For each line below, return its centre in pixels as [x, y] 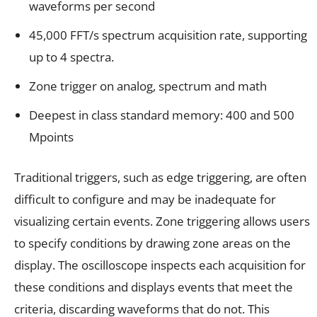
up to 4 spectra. [71, 57]
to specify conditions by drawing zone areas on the [152, 243]
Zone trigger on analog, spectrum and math [148, 86]
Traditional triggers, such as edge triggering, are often [160, 177]
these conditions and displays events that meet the [154, 287]
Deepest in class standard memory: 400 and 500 [162, 115]
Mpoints [51, 137]
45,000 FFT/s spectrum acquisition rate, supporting [168, 35]
